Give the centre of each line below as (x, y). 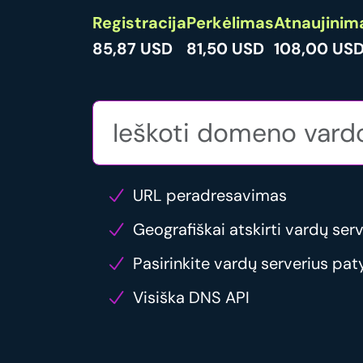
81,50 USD (225, 49)
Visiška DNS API (191, 298)
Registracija (139, 23)
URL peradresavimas (210, 196)
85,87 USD (132, 49)
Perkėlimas (230, 23)
